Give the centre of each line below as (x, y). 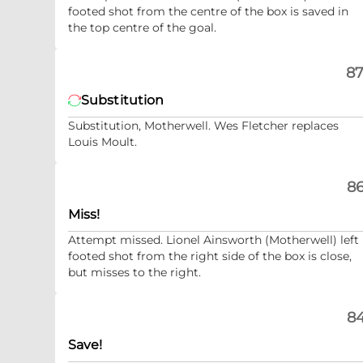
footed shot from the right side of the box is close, (210, 256)
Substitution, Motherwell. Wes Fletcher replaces (203, 126)
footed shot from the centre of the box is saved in (208, 11)
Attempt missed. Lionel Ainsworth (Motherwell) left (214, 240)
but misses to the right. (135, 272)
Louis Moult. (102, 142)
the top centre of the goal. (142, 28)
